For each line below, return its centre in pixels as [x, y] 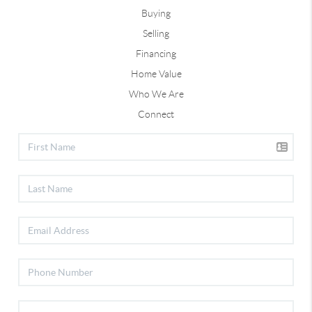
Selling [156, 34]
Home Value [156, 74]
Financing [156, 54]
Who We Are [156, 94]
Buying [156, 14]
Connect [156, 115]
